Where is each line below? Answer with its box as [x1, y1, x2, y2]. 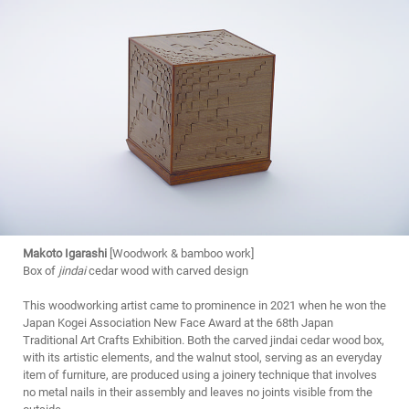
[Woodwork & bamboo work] [107, 246, 254, 260]
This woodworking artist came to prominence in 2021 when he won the [23, 298, 386, 312]
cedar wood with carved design [86, 263, 248, 278]
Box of [23, 263, 58, 278]
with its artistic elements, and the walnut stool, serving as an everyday [23, 350, 382, 364]
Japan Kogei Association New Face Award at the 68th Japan [23, 315, 333, 330]
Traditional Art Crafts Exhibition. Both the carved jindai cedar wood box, [23, 332, 384, 347]
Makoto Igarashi [23, 246, 107, 260]
